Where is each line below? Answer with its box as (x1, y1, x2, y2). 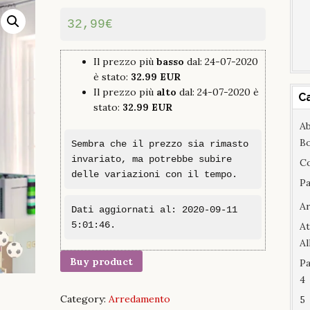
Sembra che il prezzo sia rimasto (71, 138, 249, 149)
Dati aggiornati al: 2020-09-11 (71, 204, 238, 216)
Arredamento (109, 293, 171, 306)
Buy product (70, 255, 134, 268)
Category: (60, 293, 109, 306)
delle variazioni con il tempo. (71, 168, 238, 180)
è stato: (93, 70, 131, 83)
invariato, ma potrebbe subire (71, 153, 232, 165)
